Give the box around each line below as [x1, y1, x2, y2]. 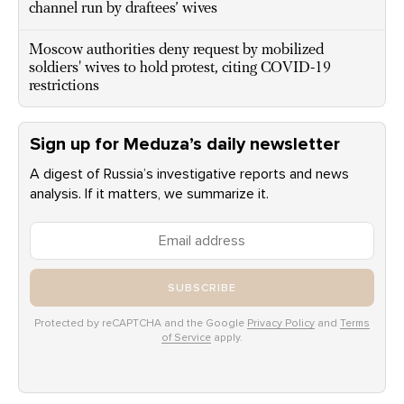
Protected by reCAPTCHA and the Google [34, 317, 247, 329]
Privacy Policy [247, 317, 315, 329]
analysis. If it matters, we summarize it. [30, 185, 269, 203]
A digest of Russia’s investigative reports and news [30, 165, 349, 183]
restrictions [29, 78, 99, 94]
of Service [161, 331, 211, 344]
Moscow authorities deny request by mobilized [29, 42, 324, 58]
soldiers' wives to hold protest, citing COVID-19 [29, 60, 331, 76]
